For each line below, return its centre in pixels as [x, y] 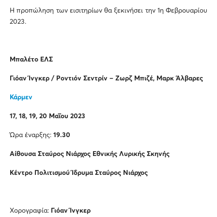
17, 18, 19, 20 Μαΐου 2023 [47, 116]
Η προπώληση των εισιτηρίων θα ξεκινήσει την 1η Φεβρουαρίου [108, 11]
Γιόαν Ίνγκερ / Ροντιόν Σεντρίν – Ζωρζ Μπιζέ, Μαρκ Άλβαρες [106, 79]
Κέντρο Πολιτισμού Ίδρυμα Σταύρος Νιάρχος [79, 173]
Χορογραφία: [30, 211]
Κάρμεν [21, 98]
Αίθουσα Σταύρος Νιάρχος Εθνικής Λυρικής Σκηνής [90, 154]
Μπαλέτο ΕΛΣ [31, 60]
